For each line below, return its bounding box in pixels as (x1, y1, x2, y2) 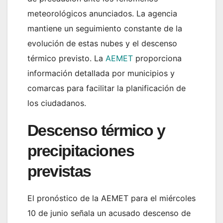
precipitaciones (27, 141, 134, 160)
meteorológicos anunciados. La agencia (27, 8, 177, 18)
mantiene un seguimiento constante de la (27, 23, 182, 33)
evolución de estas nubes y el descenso (27, 38, 177, 48)
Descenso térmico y (27, 121, 165, 139)
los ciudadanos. (27, 98, 86, 108)
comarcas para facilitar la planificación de (27, 83, 186, 93)
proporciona (133, 53, 182, 63)
